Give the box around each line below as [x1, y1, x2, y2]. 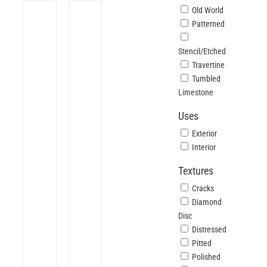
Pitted [192, 238, 212, 248]
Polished [192, 252, 221, 262]
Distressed [192, 225, 227, 234]
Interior [192, 142, 216, 152]
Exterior [192, 129, 218, 138]
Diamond [192, 197, 222, 207]
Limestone [178, 88, 214, 97]
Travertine [192, 60, 225, 70]
